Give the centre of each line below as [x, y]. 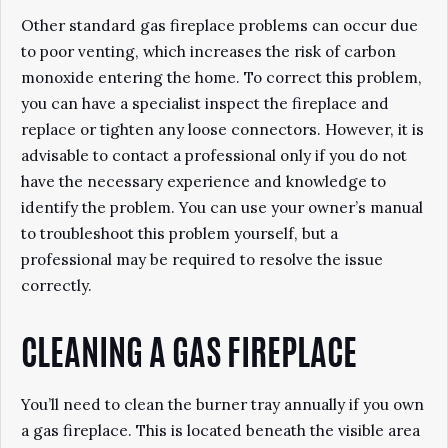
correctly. [56, 285]
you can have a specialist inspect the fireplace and [205, 103]
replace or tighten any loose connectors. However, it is [222, 129]
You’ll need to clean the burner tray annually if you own [222, 404]
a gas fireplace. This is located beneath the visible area [220, 430]
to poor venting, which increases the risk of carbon [208, 51]
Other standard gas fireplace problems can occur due [219, 25]
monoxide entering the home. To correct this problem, [221, 77]
